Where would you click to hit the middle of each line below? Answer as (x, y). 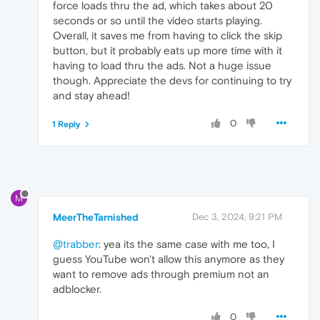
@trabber (76, 244)
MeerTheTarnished (96, 217)
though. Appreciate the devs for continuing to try (172, 80)
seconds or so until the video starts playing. (157, 20)
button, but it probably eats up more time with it (167, 50)
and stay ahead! (91, 95)
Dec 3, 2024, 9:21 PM (237, 217)
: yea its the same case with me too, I (187, 244)
